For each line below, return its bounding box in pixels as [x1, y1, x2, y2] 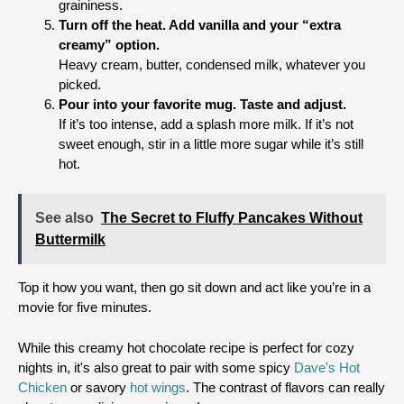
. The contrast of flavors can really [186, 379, 385, 395]
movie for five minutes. [18, 299, 151, 315]
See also [35, 210, 94, 225]
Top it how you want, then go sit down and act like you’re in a [18, 280, 371, 295]
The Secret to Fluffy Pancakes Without [101, 210, 363, 225]
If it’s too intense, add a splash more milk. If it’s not [59, 115, 353, 132]
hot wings [130, 379, 186, 395]
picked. [59, 76, 101, 92]
